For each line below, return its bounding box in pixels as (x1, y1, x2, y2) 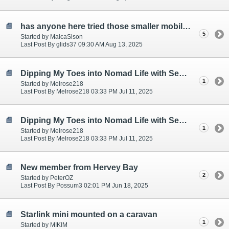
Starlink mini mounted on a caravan (20, 210, 157, 219)
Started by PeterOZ (20, 174, 73, 181)
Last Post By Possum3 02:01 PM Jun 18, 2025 (20, 181, 148, 189)
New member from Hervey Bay (20, 163, 138, 172)
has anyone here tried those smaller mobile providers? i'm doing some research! (182, 22, 191, 31)
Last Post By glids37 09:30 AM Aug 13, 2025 (20, 40, 143, 48)
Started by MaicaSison (20, 33, 83, 40)
